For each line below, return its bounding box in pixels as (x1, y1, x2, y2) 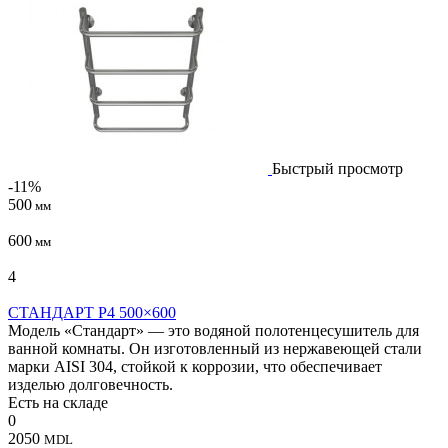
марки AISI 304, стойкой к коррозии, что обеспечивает (8, 357, 382, 375)
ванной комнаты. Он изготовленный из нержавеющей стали (8, 339, 422, 357)
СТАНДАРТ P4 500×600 (8, 303, 176, 321)
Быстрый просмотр (272, 159, 403, 177)
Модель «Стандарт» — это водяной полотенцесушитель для (8, 321, 419, 339)
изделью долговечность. (8, 375, 173, 393)
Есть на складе (8, 393, 108, 411)
